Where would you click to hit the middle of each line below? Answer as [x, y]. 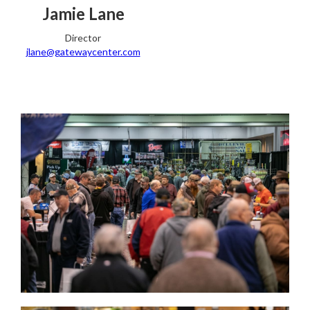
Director [83, 38]
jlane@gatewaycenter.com [83, 52]
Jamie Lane [83, 13]
